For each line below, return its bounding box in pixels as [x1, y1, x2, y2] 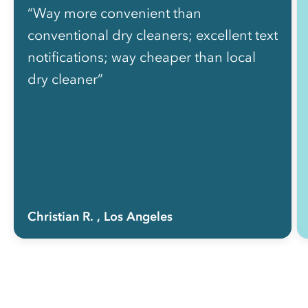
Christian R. [27, 209, 93, 225]
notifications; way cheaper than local [27, 49, 256, 66]
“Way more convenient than [27, 5, 201, 22]
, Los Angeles [97, 209, 173, 225]
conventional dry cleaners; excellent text [27, 27, 278, 44]
